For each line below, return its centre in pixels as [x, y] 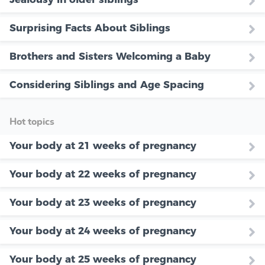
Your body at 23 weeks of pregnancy [103, 203]
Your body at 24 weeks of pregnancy [103, 231]
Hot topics [32, 122]
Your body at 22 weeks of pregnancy [103, 174]
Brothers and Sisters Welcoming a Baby [110, 56]
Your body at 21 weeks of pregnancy [103, 146]
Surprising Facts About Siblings [90, 28]
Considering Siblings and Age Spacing [107, 85]
